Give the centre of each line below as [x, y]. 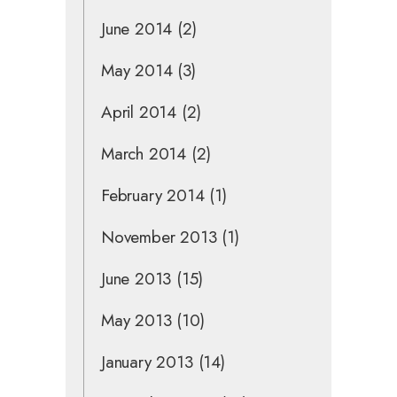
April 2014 [139, 112]
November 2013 [159, 237]
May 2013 [136, 320]
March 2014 [144, 153]
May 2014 [137, 70]
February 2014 [153, 195]
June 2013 [136, 278]
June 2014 [137, 28]
